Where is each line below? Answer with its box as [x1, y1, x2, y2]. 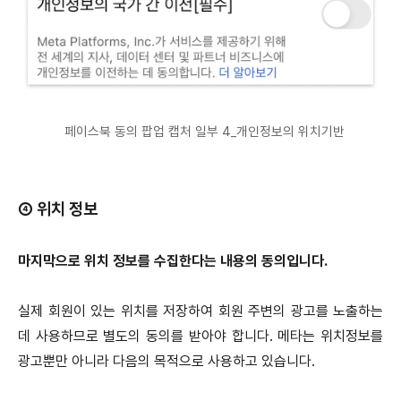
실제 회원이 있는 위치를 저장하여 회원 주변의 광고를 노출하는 [18, 302, 383, 320]
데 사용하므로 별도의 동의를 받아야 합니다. [18, 327, 278, 345]
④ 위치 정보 [18, 198, 98, 219]
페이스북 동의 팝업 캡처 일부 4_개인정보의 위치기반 [56, 123, 345, 140]
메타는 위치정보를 [277, 327, 384, 345]
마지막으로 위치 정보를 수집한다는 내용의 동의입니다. [18, 252, 328, 269]
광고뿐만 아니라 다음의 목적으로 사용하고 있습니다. [18, 352, 315, 370]
